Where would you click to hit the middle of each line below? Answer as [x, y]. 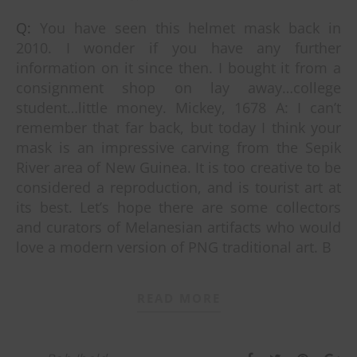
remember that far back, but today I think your [178, 127]
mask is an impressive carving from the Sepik [178, 147]
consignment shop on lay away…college [178, 87]
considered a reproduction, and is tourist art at [178, 187]
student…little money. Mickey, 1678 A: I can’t [178, 107]
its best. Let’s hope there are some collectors [178, 207]
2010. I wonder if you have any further [178, 47]
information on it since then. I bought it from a [178, 67]
